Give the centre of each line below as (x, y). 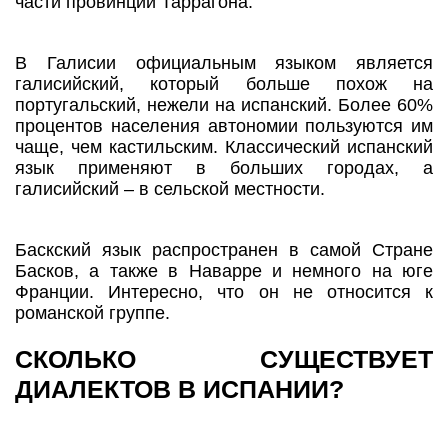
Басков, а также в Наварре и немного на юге (224, 271)
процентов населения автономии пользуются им (224, 126)
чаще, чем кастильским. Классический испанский (224, 147)
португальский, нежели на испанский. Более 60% (224, 105)
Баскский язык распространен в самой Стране (224, 250)
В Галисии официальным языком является (224, 63)
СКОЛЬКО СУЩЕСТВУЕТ (224, 359)
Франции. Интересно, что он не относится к (224, 292)
